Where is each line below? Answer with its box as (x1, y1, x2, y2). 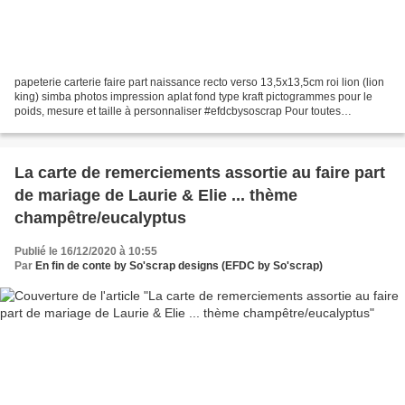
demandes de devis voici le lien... (14, 119, 177, 133)
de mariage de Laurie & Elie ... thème (14, 186, 297, 205)
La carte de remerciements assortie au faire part (14, 164, 385, 183)
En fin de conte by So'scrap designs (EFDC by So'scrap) (35, 259, 323, 273)
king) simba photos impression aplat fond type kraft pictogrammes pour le (14, 90, 372, 104)
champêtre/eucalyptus (14, 209, 186, 228)
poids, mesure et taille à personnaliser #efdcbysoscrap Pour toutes (14, 105, 341, 118)
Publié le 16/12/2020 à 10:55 (14, 245, 157, 259)
